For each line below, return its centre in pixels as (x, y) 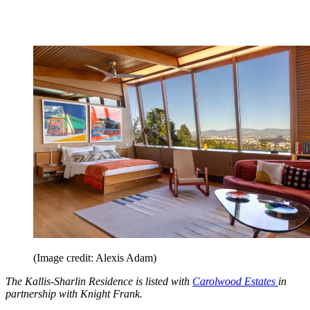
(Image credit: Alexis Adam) (95, 258)
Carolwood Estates (235, 282)
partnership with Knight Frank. (74, 294)
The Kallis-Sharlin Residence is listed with (99, 282)
